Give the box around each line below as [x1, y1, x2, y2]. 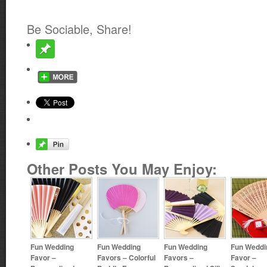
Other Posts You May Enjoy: [27, 159, 217, 179]
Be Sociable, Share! [27, 20, 132, 38]
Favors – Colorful [97, 252, 156, 262]
